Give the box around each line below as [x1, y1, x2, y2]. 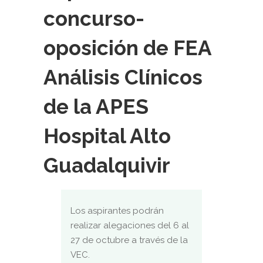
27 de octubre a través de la [70, 235, 188, 245]
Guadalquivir [43, 153, 170, 177]
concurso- [43, 6, 144, 31]
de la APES [43, 95, 149, 119]
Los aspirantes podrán [70, 205, 164, 216]
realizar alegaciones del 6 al [70, 220, 189, 231]
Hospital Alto [43, 124, 171, 148]
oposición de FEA [43, 36, 211, 60]
